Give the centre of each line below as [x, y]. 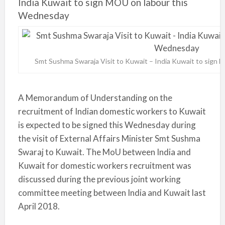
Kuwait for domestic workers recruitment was [104, 165]
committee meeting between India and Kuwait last [112, 193]
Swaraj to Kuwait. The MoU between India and [104, 152]
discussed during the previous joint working [99, 179]
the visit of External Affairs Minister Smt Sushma [109, 138]
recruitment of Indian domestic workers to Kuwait [112, 111]
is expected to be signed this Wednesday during [107, 125]
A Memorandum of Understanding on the [95, 98]
